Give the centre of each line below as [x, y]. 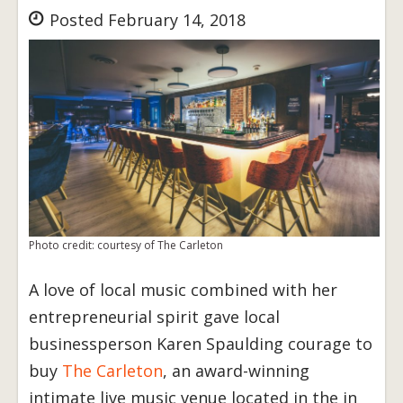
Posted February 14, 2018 [145, 20]
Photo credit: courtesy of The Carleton [126, 246]
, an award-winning [236, 371]
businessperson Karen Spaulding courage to [201, 344]
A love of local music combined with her [183, 290]
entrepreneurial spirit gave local [154, 317]
